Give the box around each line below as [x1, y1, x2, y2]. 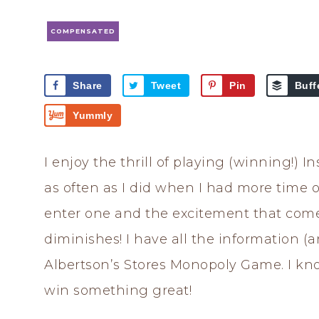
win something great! [44, 282, 192, 298]
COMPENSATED [51, 26, 115, 35]
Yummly [73, 110, 113, 122]
